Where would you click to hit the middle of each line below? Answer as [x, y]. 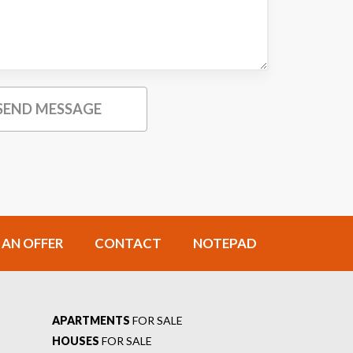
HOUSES [76, 340]
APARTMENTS [91, 320]
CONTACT [128, 243]
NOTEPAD [225, 243]
